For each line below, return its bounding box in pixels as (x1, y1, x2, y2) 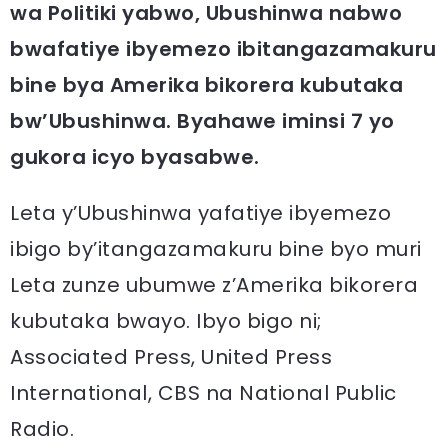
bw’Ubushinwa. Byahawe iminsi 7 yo (10, 107, 395, 135)
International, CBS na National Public (10, 379, 397, 407)
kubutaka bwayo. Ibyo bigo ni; (10, 307, 322, 335)
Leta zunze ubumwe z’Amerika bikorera (10, 271, 418, 299)
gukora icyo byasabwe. (10, 143, 260, 171)
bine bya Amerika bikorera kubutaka (10, 71, 403, 99)
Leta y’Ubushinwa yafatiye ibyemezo (10, 199, 391, 227)
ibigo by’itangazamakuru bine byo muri (10, 235, 422, 263)
